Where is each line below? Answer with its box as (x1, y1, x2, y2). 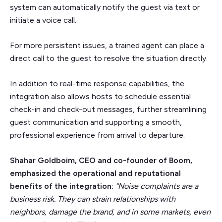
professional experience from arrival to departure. (10, 130, 185, 140)
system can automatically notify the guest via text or (10, 2, 200, 12)
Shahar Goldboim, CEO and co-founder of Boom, (10, 156, 192, 166)
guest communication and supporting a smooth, (10, 117, 182, 127)
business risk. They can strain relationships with (10, 194, 175, 204)
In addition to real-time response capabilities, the (10, 79, 184, 89)
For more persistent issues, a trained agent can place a (10, 41, 204, 51)
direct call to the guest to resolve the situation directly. (10, 54, 208, 63)
